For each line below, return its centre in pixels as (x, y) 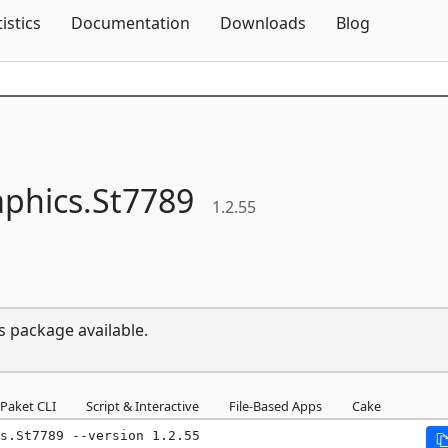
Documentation (130, 23)
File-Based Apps (275, 405)
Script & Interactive (142, 405)
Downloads (263, 23)
